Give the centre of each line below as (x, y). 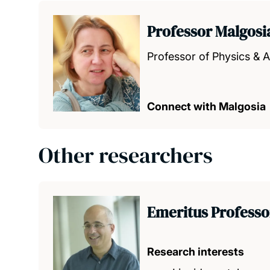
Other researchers (126, 155)
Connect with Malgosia (206, 106)
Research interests (196, 252)
